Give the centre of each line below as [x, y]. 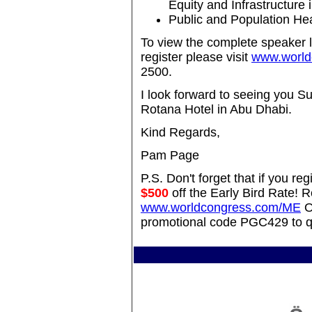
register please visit [196, 57]
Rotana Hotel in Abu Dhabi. [216, 109]
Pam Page [170, 155]
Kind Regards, [180, 132]
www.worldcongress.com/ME [221, 208]
